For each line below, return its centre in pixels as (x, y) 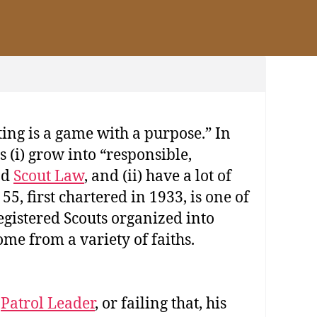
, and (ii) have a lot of (158, 176)
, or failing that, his (161, 304)
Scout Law (49, 176)
